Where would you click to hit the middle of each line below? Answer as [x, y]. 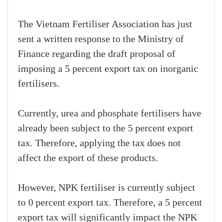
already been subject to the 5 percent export [106, 129]
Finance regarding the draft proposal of [97, 54]
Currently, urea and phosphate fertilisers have [110, 114]
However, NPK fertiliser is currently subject [107, 188]
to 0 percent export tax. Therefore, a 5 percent [110, 203]
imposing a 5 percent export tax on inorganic [108, 69]
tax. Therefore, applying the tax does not [99, 143]
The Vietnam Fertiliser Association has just [105, 25]
